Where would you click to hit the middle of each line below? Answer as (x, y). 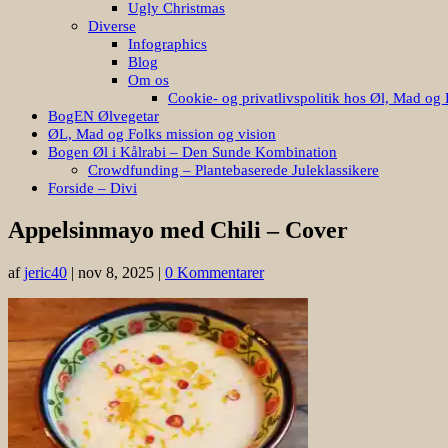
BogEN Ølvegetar (103, 115)
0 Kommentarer (214, 272)
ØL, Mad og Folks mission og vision (162, 133)
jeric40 (45, 272)
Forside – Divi (92, 187)
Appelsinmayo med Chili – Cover (178, 229)
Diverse (112, 25)
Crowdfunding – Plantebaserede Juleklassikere (233, 169)
